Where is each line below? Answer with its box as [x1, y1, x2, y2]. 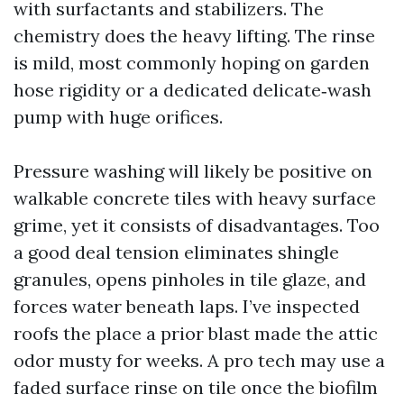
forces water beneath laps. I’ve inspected [14, 295, 360, 317]
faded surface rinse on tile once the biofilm [14, 376, 378, 399]
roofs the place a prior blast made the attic [14, 322, 378, 344]
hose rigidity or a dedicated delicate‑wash [14, 78, 372, 101]
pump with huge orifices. [14, 106, 223, 128]
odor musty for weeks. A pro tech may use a [14, 349, 385, 372]
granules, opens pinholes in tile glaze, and [14, 268, 366, 290]
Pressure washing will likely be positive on [14, 160, 372, 182]
